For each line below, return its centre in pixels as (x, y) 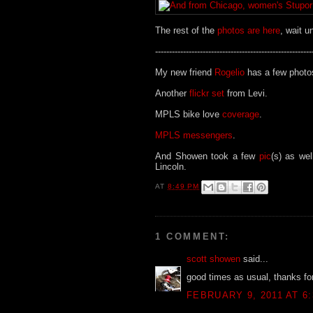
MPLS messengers (194, 135)
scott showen (213, 259)
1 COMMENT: (192, 236)
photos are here (249, 30)
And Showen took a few (207, 156)
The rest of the (186, 30)
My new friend (185, 72)
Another (172, 93)
